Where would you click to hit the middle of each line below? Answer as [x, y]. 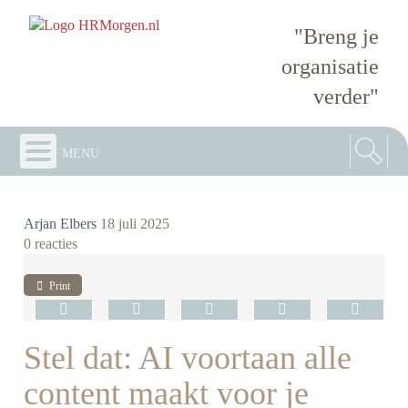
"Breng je [336, 36]
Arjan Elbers [61, 223]
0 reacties [51, 243]
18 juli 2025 [135, 223]
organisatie [330, 66]
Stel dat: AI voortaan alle [188, 358]
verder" [346, 96]
